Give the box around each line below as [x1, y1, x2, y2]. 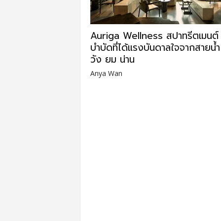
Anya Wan [90, 69, 122, 78]
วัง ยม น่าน [90, 52, 135, 67]
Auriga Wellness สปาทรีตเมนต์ [90, 29, 219, 43]
